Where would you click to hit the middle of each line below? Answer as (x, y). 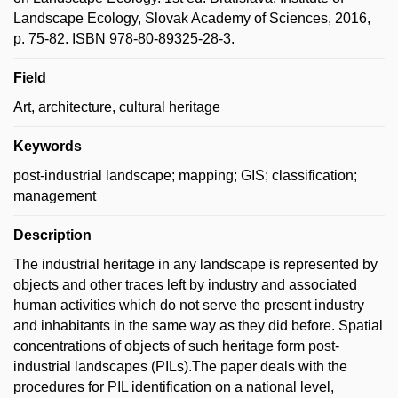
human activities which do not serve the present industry (189, 305)
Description (52, 235)
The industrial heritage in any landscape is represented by (195, 264)
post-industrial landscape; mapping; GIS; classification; (185, 175)
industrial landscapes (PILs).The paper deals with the (180, 366)
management (55, 196)
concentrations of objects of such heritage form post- (176, 346)
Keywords (48, 146)
